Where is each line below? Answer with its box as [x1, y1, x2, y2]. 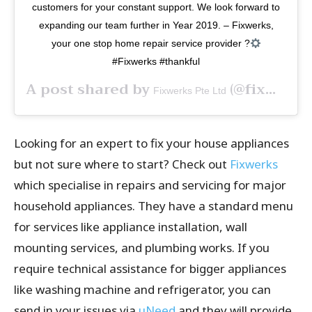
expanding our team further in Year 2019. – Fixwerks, [38, 19, 274, 31]
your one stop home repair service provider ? [51, 38, 250, 49]
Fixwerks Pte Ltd [153, 85, 226, 97]
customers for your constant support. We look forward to [32, 1, 280, 13]
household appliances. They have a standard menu [14, 198, 293, 214]
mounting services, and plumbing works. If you [14, 240, 270, 256]
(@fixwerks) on [226, 77, 265, 102]
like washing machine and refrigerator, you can [14, 281, 271, 298]
